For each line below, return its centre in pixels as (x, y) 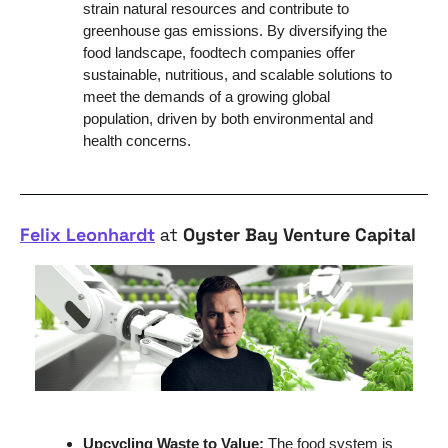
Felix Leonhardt (87, 234)
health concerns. (137, 140)
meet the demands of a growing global (206, 96)
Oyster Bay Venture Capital (299, 234)
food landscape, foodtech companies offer (219, 52)
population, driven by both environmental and (228, 118)
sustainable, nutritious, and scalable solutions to (237, 74)
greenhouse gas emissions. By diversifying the (235, 30)
